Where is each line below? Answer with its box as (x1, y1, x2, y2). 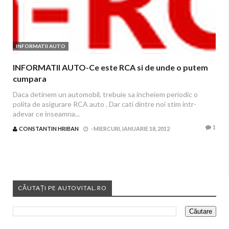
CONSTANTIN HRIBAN (19, 125, 79, 132)
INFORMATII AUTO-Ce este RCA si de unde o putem (13, 62, 208, 72)
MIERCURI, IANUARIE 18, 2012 (94, 125, 170, 132)
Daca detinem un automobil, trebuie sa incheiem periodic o (13, 90, 198, 99)
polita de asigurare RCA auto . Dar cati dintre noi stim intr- (13, 100, 196, 108)
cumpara (13, 74, 47, 83)
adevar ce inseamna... (13, 109, 80, 118)
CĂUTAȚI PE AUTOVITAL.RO (18, 184, 107, 192)
